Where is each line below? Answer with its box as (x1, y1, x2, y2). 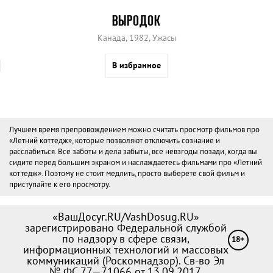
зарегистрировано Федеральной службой (24, 221, 227, 235)
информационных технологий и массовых (23, 243, 229, 257)
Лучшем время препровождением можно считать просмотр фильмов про (9, 124, 260, 135)
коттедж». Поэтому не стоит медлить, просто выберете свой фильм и (9, 168, 245, 179)
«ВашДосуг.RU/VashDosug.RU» (52, 210, 199, 224)
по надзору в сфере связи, (62, 232, 190, 246)
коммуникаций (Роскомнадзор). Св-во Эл (27, 253, 225, 268)
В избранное (112, 60, 161, 71)
